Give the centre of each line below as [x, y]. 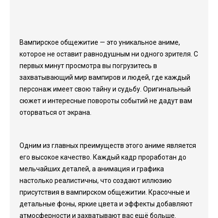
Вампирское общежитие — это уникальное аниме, [100, 42]
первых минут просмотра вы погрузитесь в [88, 66]
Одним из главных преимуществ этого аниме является [108, 145]
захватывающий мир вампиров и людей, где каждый [105, 77]
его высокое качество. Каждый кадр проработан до [103, 157]
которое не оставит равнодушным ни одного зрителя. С [109, 54]
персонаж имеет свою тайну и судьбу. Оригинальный [105, 89]
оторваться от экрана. [55, 112]
